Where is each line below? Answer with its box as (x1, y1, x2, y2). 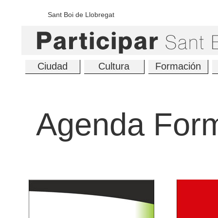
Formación (155, 61, 201, 72)
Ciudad (37, 61, 68, 72)
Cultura (98, 61, 129, 72)
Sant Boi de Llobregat (48, 11, 114, 18)
